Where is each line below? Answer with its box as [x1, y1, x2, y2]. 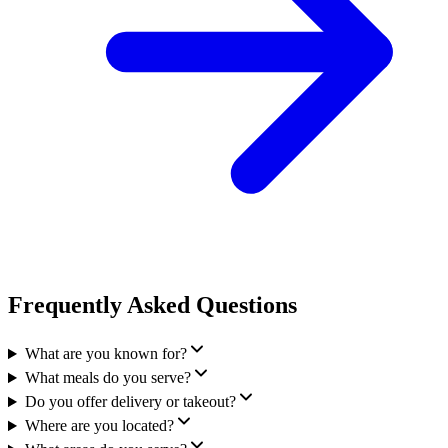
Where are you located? [24, 417, 174, 435]
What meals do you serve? [24, 369, 191, 387]
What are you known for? [24, 345, 187, 363]
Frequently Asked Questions [8, 292, 297, 319]
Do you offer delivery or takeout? [24, 393, 236, 411]
